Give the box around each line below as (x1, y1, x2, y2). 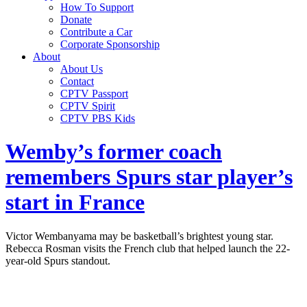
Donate (60, 14, 92, 25)
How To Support (60, 1, 134, 13)
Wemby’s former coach (5, 139, 222, 164)
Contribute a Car (60, 26, 132, 38)
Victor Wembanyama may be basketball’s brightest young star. (5, 230, 273, 242)
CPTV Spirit (60, 100, 115, 112)
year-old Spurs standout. (5, 254, 110, 267)
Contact (60, 75, 94, 87)
